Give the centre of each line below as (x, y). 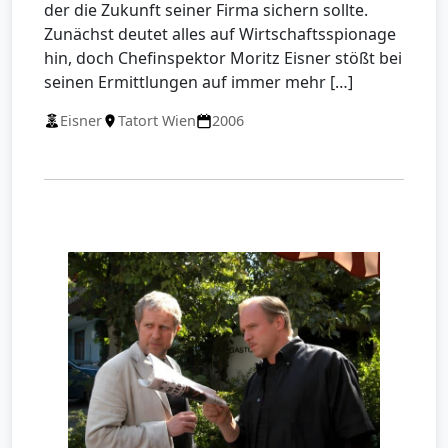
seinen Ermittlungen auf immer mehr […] (198, 82)
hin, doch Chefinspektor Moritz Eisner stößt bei (223, 58)
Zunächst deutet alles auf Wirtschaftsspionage (220, 34)
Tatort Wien (157, 121)
